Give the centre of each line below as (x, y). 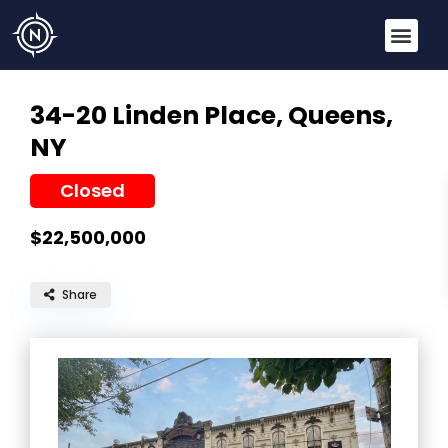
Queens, (341, 116)
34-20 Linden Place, (159, 116)
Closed (93, 191)
